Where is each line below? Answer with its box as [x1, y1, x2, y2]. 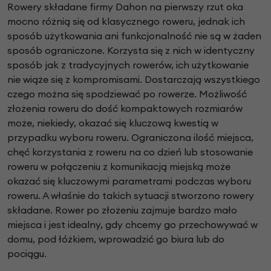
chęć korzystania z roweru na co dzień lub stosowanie [7, 146, 253, 158]
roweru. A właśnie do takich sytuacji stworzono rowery [7, 189, 254, 202]
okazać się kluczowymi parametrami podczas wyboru [7, 175, 251, 188]
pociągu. [7, 247, 47, 260]
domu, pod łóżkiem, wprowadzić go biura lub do [7, 233, 224, 246]
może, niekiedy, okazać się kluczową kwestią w [7, 117, 218, 129]
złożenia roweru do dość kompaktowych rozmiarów [7, 102, 243, 115]
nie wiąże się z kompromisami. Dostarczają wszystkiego [7, 73, 260, 86]
